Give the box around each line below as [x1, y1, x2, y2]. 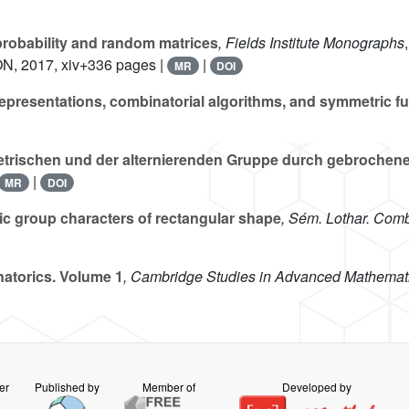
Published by [34, 378, 100, 394]
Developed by [281, 378, 351, 394]
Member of [142, 378, 196, 394]
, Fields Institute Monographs [218, 32, 404, 54]
